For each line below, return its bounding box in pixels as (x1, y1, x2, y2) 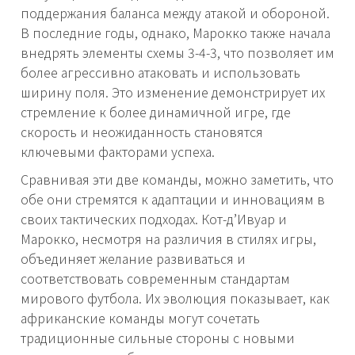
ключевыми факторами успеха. (21, 142, 215, 162)
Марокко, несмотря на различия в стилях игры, (21, 229, 316, 249)
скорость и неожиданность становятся (21, 122, 263, 142)
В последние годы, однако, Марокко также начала (21, 23, 330, 43)
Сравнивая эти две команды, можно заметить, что (21, 170, 334, 189)
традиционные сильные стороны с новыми (21, 328, 295, 348)
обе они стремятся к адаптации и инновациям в (21, 189, 325, 209)
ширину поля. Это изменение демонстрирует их (21, 82, 325, 102)
